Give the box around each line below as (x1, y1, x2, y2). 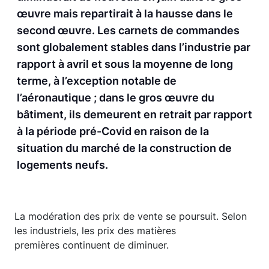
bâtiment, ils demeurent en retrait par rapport (17, 108, 252, 121)
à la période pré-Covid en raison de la (17, 125, 209, 138)
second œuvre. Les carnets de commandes (17, 24, 240, 37)
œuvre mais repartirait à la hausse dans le (17, 7, 233, 20)
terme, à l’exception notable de (17, 74, 177, 87)
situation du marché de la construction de (17, 142, 232, 154)
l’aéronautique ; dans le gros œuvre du (17, 91, 214, 104)
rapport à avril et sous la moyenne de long (17, 58, 233, 70)
